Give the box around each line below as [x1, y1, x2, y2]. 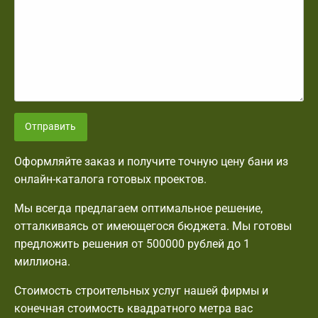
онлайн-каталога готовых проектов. [14, 172, 207, 187]
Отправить [25, 120, 77, 133]
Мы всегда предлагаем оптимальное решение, [14, 202, 263, 216]
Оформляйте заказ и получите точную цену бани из [14, 155, 288, 169]
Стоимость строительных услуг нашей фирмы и [14, 284, 268, 298]
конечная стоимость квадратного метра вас [14, 302, 253, 316]
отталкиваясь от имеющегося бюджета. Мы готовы [14, 219, 292, 234]
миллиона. [14, 255, 70, 269]
